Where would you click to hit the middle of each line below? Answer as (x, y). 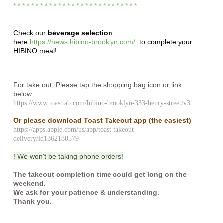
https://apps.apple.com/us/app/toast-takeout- (75, 129)
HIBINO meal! (35, 51)
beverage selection (81, 33)
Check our (30, 33)
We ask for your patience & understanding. (87, 192)
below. (23, 93)
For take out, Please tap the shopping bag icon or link (97, 84)
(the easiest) (170, 120)
